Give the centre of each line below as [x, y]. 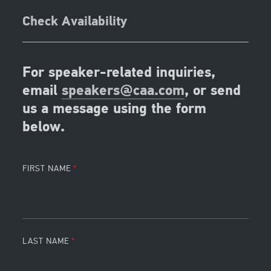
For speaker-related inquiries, [119, 73]
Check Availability [75, 22]
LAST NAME [46, 241]
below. [44, 128]
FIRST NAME [47, 169]
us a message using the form [115, 110]
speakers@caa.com [123, 92]
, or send [213, 92]
